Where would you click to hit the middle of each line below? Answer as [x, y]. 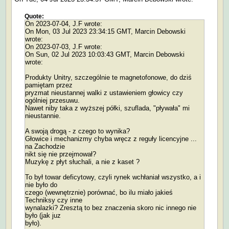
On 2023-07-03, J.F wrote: [64, 47]
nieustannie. [43, 116]
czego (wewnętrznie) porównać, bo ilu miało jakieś [99, 192]
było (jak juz [43, 215]
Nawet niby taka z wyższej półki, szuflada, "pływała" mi [107, 108]
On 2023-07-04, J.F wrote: [64, 24]
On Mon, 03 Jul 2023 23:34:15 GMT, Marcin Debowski [105, 31]
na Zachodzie [45, 146]
